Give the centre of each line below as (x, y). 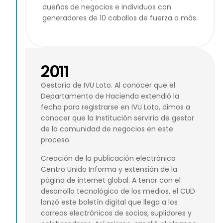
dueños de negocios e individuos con (107, 7)
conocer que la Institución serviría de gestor (117, 118)
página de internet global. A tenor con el (111, 180)
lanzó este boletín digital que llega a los (109, 202)
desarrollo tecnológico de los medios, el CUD (118, 191)
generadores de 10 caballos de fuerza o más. (120, 18)
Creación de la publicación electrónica (108, 158)
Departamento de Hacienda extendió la (110, 96)
